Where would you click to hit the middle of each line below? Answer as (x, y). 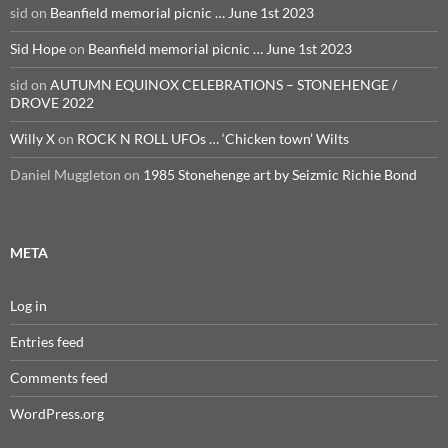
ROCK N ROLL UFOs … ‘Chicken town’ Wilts (213, 138)
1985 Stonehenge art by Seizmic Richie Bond (280, 174)
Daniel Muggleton (65, 174)
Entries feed (47, 341)
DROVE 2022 (52, 102)
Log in (28, 305)
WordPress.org (57, 413)
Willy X (32, 138)
